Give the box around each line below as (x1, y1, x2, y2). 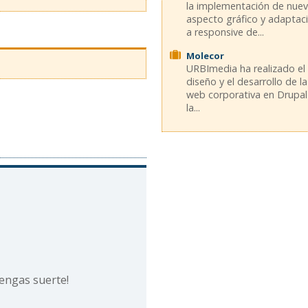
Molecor (186, 49, 225, 62)
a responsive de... (186, 25, 265, 38)
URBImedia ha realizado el (186, 62, 306, 75)
